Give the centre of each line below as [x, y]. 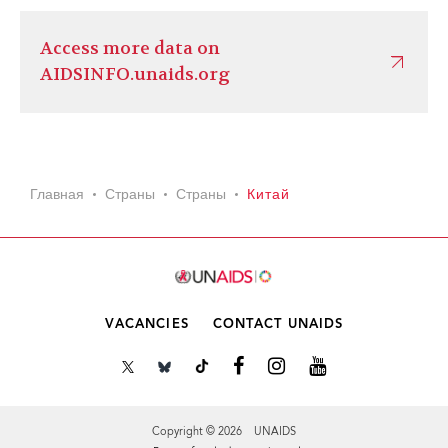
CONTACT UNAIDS [278, 324]
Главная [57, 196]
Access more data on [130, 48]
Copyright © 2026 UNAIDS [224, 432]
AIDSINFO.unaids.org [135, 74]
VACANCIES [146, 324]
